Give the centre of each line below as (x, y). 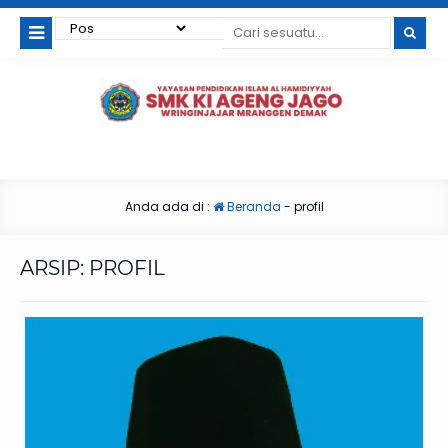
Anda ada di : (168, 207)
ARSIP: (54, 268)
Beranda (252, 207)
